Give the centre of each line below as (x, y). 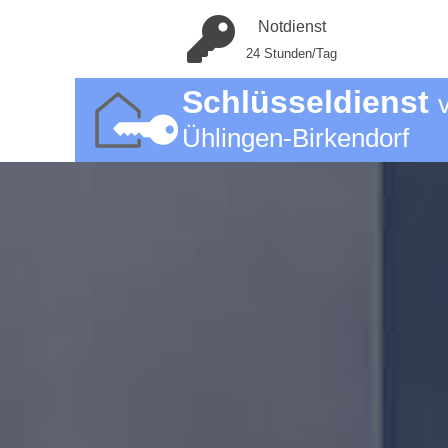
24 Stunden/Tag (291, 53)
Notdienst (291, 26)
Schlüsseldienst (309, 102)
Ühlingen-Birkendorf (295, 138)
